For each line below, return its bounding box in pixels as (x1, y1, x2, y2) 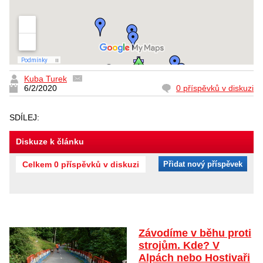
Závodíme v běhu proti (139, 227, 251, 239)
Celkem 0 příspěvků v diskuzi (22, 159, 139, 169)
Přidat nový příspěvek (163, 159, 242, 168)
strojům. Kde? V (139, 239, 220, 251)
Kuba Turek (24, 73, 67, 83)
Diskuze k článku (16, 136, 84, 146)
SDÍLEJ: (9, 112, 42, 122)
